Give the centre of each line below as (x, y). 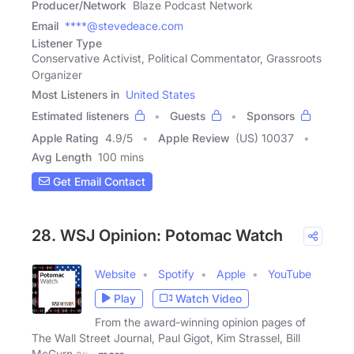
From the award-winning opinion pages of (200, 322)
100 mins (121, 156)
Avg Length (62, 156)
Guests (188, 115)
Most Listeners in (75, 94)
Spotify (176, 273)
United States (160, 94)
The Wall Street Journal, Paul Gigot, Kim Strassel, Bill (166, 337)
